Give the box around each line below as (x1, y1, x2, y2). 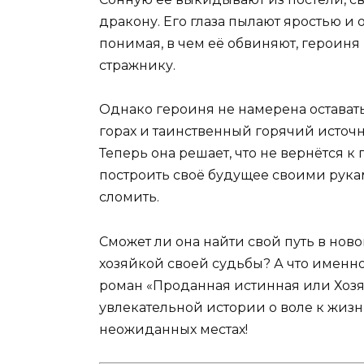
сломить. (99, 189, 159, 206)
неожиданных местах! (99, 321, 248, 337)
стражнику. (99, 58, 175, 74)
